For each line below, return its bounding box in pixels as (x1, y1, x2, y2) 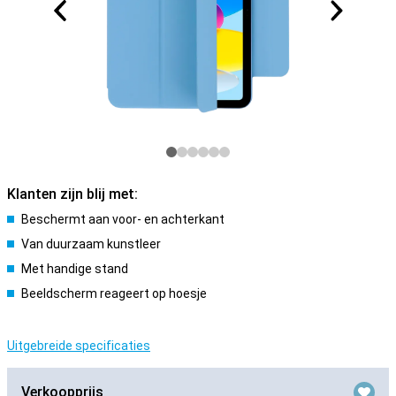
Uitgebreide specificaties (7, 339, 150, 353)
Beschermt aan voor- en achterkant (21, 212, 225, 226)
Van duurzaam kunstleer (21, 237, 161, 251)
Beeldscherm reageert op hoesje (21, 286, 207, 301)
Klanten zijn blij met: (7, 186, 138, 202)
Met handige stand (21, 262, 128, 276)
